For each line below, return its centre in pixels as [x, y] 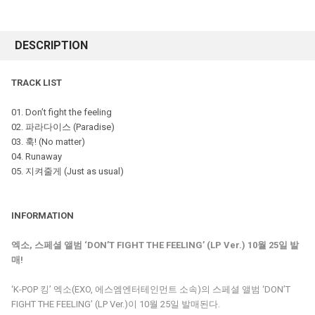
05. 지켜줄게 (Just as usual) [67, 172]
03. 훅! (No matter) [48, 142]
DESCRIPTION [51, 46]
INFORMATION [43, 216]
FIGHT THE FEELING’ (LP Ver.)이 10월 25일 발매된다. [116, 304]
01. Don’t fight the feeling [62, 112]
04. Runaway [37, 157]
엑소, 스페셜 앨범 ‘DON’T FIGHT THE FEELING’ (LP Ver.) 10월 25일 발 [155, 245]
